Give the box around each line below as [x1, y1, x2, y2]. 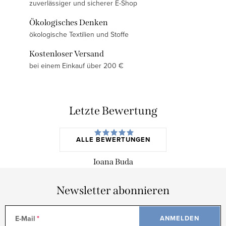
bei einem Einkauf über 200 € [29, 61, 124, 71]
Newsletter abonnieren [56, 184, 169, 198]
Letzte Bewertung [69, 104, 157, 118]
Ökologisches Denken [29, 18, 108, 28]
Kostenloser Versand [29, 49, 104, 59]
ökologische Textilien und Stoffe [29, 29, 129, 40]
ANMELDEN [160, 213, 199, 223]
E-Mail [15, 213, 35, 224]
